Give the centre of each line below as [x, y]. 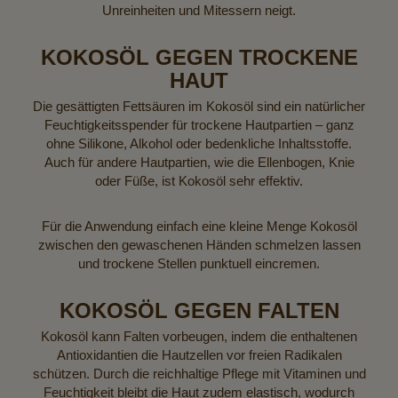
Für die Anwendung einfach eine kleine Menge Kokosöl [199, 226]
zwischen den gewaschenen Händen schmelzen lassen [199, 244]
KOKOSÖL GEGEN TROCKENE [199, 57]
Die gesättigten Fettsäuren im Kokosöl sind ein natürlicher [199, 106]
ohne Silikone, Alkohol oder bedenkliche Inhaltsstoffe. [199, 143]
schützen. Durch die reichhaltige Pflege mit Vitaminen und [199, 373]
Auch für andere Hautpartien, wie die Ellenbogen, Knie [199, 162]
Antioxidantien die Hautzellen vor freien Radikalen [199, 354]
